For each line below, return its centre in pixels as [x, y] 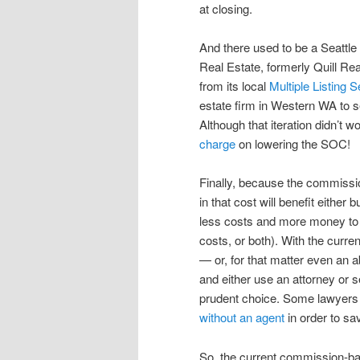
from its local [234, 85]
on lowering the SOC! [293, 143]
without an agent [242, 317]
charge [217, 143]
